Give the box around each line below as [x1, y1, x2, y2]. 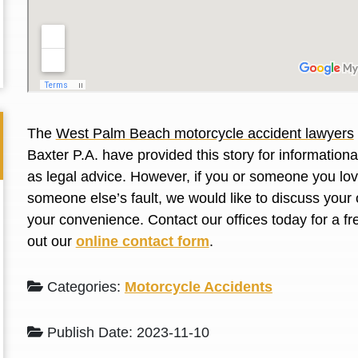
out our [26, 233, 76, 249]
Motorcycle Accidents [124, 279, 272, 295]
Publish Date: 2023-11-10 [42, 324, 209, 340]
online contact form [75, 233, 209, 249]
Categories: [42, 279, 125, 295]
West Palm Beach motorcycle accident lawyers [55, 125, 354, 141]
